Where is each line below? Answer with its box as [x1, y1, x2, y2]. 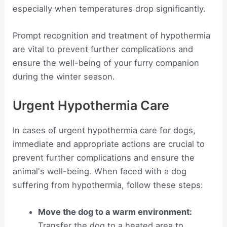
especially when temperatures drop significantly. [13, 4, 206, 14]
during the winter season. [13, 71, 116, 82]
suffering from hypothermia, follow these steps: [13, 179, 204, 190]
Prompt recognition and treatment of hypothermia [13, 30, 211, 41]
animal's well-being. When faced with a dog [13, 166, 187, 176]
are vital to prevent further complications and [13, 44, 194, 55]
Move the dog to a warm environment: [37, 206, 192, 217]
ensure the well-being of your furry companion [13, 58, 200, 68]
